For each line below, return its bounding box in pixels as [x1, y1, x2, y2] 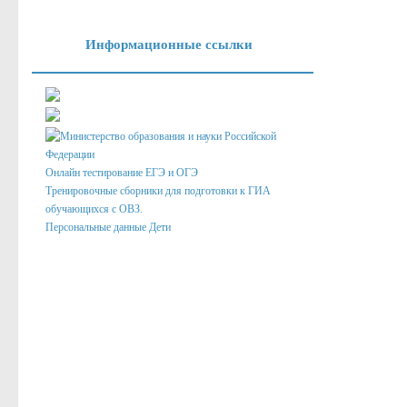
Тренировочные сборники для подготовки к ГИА [45, 184, 271, 197]
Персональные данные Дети [45, 221, 171, 233]
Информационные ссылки [85, 37, 253, 52]
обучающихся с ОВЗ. [45, 203, 143, 215]
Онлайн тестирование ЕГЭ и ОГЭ [45, 166, 198, 179]
